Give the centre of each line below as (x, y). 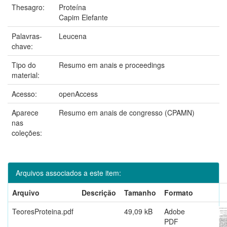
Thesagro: (29, 7)
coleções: (27, 133)
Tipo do (24, 65)
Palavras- (27, 36)
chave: (23, 46)
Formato (179, 192)
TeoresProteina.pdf (43, 211)
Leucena (73, 36)
